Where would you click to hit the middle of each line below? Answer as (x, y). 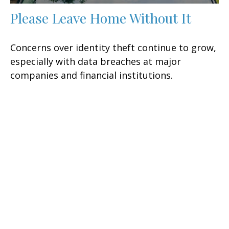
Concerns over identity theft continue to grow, (113, 48)
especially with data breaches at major (96, 62)
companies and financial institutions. (91, 75)
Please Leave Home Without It (101, 18)
